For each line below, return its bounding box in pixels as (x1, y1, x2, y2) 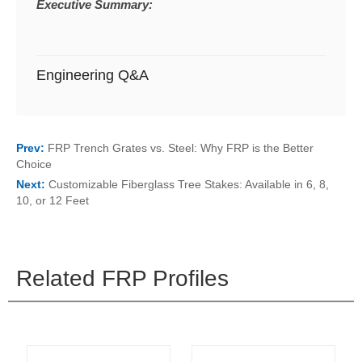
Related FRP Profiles (16, 266, 229, 292)
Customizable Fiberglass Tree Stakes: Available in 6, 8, (48, 178, 329, 192)
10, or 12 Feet (16, 194, 89, 208)
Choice (16, 158, 52, 171)
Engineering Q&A (36, 67, 149, 84)
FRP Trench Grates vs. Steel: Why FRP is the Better (48, 141, 314, 155)
